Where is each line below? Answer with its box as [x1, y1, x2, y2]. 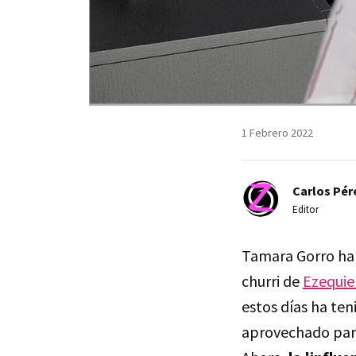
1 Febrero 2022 [242, 125, 313, 140]
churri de [242, 270, 303, 291]
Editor [292, 202, 319, 216]
